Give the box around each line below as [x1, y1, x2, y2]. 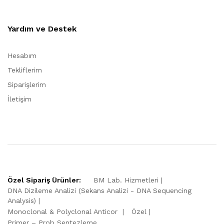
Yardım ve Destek [7, 23, 76, 33]
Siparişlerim [7, 80, 46, 88]
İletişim [7, 94, 31, 103]
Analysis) [7, 196, 36, 204]
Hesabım [7, 51, 36, 59]
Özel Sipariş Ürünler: [7, 175, 81, 184]
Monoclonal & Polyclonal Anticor [7, 207, 120, 215]
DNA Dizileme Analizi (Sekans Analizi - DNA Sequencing [7, 186, 191, 194]
